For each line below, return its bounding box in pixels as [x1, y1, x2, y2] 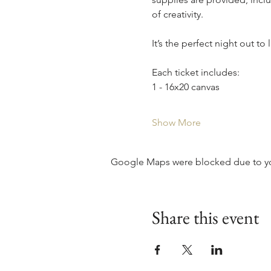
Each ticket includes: [151, 66, 240, 78]
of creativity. [151, 8, 203, 20]
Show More [151, 116, 201, 128]
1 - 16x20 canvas [151, 80, 220, 93]
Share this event [151, 205, 259, 229]
